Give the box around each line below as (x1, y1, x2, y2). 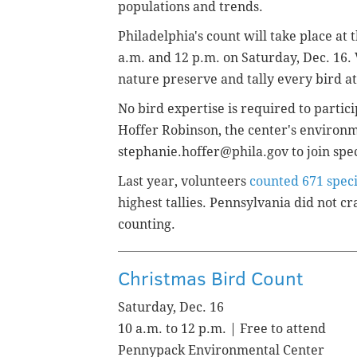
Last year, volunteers (118, 173, 249, 189)
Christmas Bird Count (118, 264, 304, 291)
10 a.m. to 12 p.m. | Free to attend (118, 320, 326, 336)
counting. (118, 216, 175, 232)
